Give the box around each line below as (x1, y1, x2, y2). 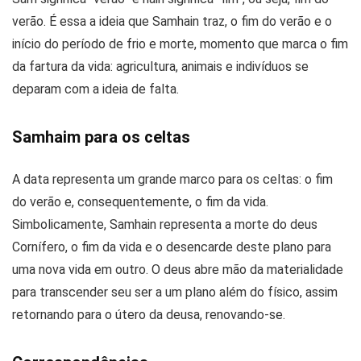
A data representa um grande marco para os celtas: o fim (12, 171, 333, 187)
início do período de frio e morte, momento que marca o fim (12, 35, 348, 52)
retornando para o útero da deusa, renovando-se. (12, 306, 285, 322)
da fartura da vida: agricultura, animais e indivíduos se (12, 58, 309, 74)
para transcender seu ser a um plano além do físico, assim (12, 284, 338, 300)
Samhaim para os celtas (12, 127, 190, 147)
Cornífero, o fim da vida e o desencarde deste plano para (12, 239, 331, 255)
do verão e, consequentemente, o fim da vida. (12, 193, 268, 210)
